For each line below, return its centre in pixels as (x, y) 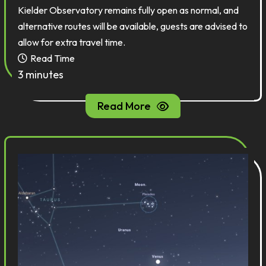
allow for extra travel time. (72, 42)
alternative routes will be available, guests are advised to (133, 26)
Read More (124, 106)
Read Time (53, 58)
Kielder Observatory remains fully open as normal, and (129, 10)
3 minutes (41, 75)
